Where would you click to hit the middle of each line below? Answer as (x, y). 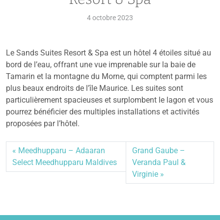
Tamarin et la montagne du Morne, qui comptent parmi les (106, 77)
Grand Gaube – (159, 151)
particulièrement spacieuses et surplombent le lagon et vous (110, 100)
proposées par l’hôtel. (43, 124)
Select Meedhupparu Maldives (65, 163)
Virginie (145, 174)
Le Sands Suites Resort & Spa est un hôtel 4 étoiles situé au (109, 53)
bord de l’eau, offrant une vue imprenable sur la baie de (101, 65)
